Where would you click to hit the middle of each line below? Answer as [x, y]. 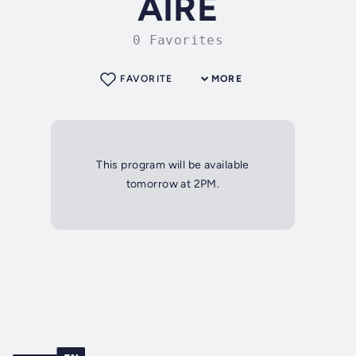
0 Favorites [178, 41]
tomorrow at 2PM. [173, 184]
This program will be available [173, 165]
